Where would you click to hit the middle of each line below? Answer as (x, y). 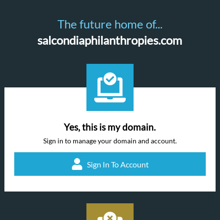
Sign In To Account (118, 164)
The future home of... (110, 24)
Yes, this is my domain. (110, 127)
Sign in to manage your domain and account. (110, 141)
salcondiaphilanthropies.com (110, 40)
